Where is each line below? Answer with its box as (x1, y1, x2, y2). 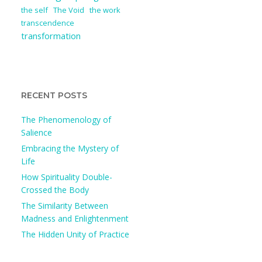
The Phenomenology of (21, 113, 111, 125)
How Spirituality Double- (21, 171, 112, 182)
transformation (21, 29, 81, 42)
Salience (21, 126, 52, 138)
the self (21, 4, 48, 15)
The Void (53, 4, 84, 15)
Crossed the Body (21, 184, 89, 195)
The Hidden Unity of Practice (21, 228, 129, 240)
